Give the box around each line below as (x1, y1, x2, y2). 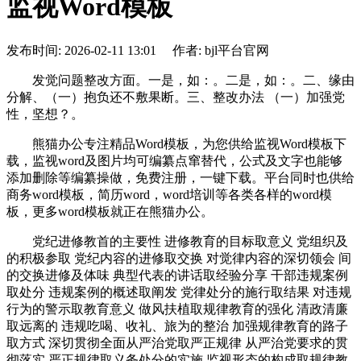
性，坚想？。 (6, 106, 84, 121)
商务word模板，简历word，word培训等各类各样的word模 (6, 187, 332, 201)
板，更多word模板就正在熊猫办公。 (6, 204, 214, 218)
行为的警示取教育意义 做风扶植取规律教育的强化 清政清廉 (6, 301, 348, 316)
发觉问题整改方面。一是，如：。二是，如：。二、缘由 (6, 73, 355, 87)
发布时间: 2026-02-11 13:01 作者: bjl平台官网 (6, 43, 269, 57)
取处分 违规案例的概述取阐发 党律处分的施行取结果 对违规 (6, 284, 351, 299)
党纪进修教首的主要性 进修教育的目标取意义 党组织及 (6, 234, 348, 248)
